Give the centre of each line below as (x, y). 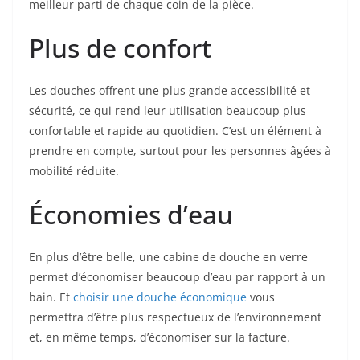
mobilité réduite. (74, 170)
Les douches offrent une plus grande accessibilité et (170, 90)
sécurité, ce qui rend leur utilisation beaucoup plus (168, 110)
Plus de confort (120, 47)
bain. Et (51, 297)
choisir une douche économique (160, 297)
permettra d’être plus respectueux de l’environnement (175, 317)
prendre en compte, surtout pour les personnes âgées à (180, 150)
